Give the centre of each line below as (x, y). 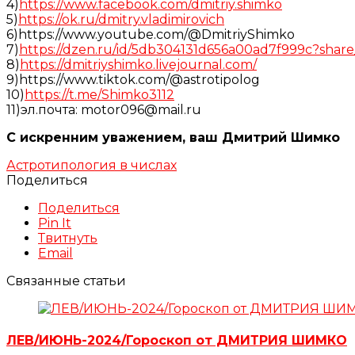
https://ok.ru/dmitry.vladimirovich (121, 19)
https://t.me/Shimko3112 (99, 94)
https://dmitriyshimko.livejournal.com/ (138, 64)
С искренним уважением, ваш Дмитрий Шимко (173, 137)
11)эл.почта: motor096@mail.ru (104, 109)
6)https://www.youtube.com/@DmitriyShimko (151, 34)
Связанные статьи (66, 281)
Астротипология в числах (92, 165)
